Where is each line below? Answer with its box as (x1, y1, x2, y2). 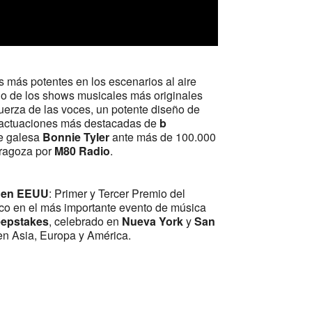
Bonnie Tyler (42, 129, 110, 146)
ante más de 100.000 (109, 129, 217, 146)
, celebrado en (49, 213, 123, 230)
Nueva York (122, 213, 184, 230)
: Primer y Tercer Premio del (49, 185, 186, 202)
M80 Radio (54, 143, 111, 159)
